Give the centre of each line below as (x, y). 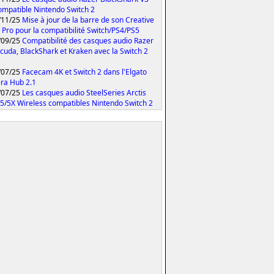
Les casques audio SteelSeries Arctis (84, 92)
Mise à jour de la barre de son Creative (88, 20)
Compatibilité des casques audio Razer (88, 40)
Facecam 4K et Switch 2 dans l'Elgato (84, 72)
